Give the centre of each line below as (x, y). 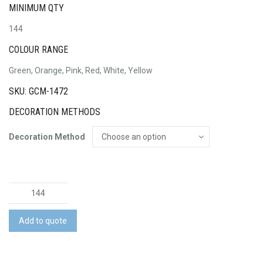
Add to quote (43, 220)
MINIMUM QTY (36, 8)
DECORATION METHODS (55, 112)
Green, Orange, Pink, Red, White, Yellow (81, 71)
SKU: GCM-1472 (38, 91)
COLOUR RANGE (38, 49)
